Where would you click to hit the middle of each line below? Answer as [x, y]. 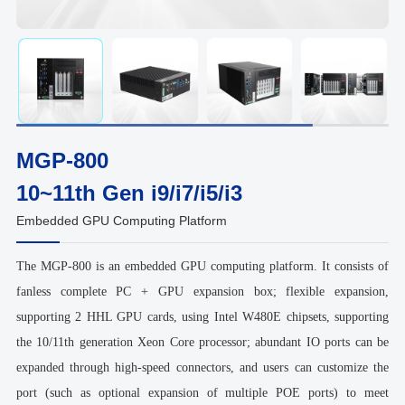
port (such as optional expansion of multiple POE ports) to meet [202, 392]
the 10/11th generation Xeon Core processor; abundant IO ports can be [202, 342]
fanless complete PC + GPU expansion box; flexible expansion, [202, 291]
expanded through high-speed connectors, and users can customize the [202, 367]
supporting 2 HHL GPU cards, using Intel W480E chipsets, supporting [202, 316]
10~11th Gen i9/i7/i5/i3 [129, 193]
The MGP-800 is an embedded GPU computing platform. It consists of [202, 266]
